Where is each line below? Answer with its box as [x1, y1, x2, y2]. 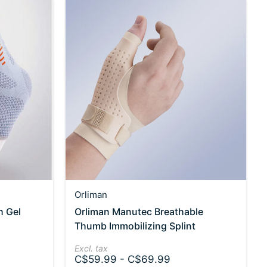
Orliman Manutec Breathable [74, 205, 204, 218]
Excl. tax [74, 243, 108, 253]
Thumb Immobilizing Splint [74, 219, 196, 232]
